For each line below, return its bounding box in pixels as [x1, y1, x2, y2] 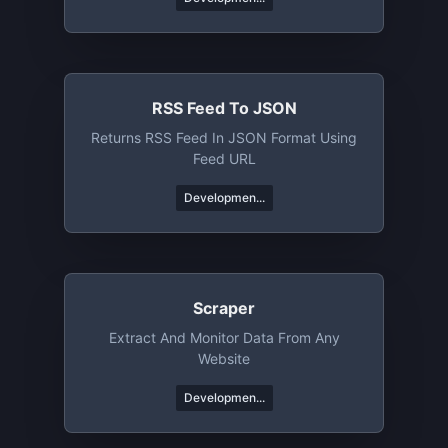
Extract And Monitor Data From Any [108, 329, 340, 346]
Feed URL [192, 150, 256, 167]
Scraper [193, 298, 255, 318]
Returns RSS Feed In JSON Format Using [91, 129, 357, 146]
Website [198, 350, 250, 367]
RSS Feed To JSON [151, 98, 297, 118]
